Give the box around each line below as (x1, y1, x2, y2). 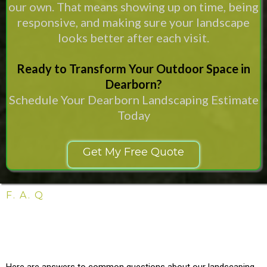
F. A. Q (6, 190, 44, 201)
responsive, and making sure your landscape (17, 15, 250, 29)
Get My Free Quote (83, 145, 184, 159)
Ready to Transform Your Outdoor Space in (17, 61, 250, 76)
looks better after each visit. (58, 30, 209, 45)
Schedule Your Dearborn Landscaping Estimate (8, 92, 259, 107)
